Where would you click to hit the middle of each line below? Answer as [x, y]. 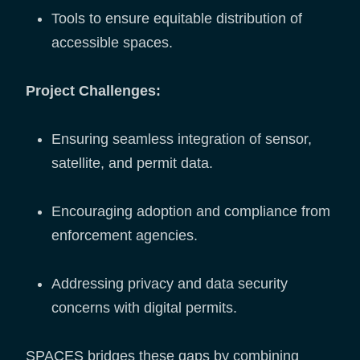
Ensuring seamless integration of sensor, [182, 139]
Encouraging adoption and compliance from [191, 212]
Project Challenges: [93, 91]
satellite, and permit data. [132, 164]
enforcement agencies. [125, 236]
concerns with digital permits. [144, 308]
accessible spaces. [112, 43]
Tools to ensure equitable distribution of [177, 19]
